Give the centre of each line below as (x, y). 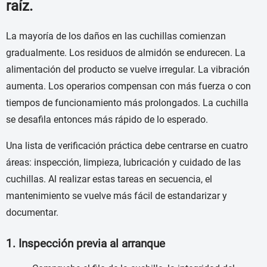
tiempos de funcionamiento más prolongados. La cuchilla (127, 103)
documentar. (32, 213)
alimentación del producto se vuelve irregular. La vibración (128, 70)
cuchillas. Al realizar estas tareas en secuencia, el (109, 179)
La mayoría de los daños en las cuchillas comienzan (116, 36)
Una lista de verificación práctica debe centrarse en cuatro (127, 146)
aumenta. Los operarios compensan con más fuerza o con (128, 86)
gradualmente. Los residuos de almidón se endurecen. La (126, 53)
